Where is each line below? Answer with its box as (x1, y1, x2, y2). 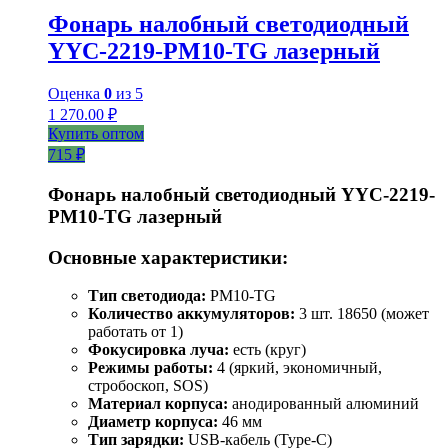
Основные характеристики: (48, 246, 288, 268)
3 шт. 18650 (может (295, 305, 429, 323)
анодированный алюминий (228, 395, 419, 413)
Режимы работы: (88, 359, 213, 377)
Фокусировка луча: (88, 341, 229, 359)
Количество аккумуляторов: (88, 305, 295, 323)
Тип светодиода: (88, 287, 206, 305)
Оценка (48, 85, 104, 103)
